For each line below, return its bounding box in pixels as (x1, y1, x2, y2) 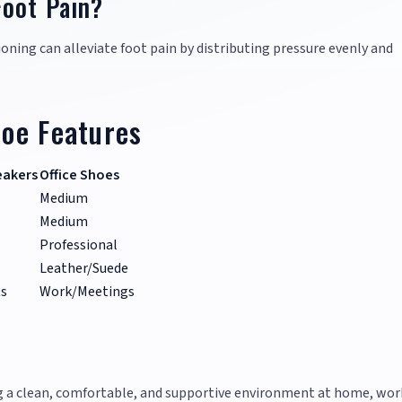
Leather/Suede (39, 258, 128, 279)
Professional (39, 235, 118, 256)
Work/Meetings (39, 282, 135, 302)
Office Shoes (39, 165, 119, 186)
